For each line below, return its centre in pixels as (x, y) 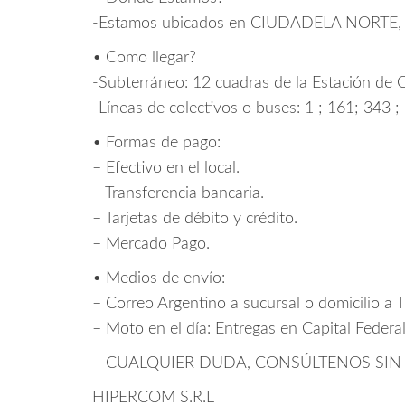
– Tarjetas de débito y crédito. (195, 218)
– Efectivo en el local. (166, 168)
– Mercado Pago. (151, 244)
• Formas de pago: (156, 142)
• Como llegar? (144, 57)
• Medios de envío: (159, 278)
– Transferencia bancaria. (178, 193)
